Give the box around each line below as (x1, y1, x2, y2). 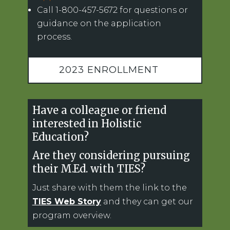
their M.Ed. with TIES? (32, 162, 145, 175)
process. (36, 31, 72, 42)
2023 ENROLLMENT (59, 64, 159, 75)
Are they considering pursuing (32, 148, 190, 162)
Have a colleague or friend (32, 103, 166, 117)
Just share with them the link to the (32, 182, 187, 193)
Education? (32, 130, 89, 143)
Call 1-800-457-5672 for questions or (36, 5, 188, 15)
